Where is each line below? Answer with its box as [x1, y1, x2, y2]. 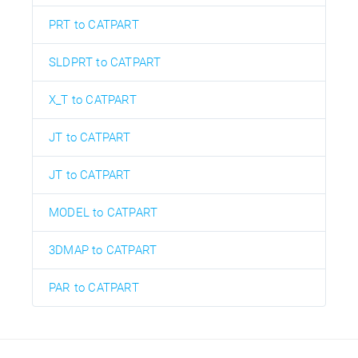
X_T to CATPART [49, 93, 137, 108]
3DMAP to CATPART [49, 243, 157, 258]
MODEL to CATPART [49, 205, 158, 221]
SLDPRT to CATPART [49, 55, 161, 70]
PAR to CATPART [49, 280, 139, 296]
